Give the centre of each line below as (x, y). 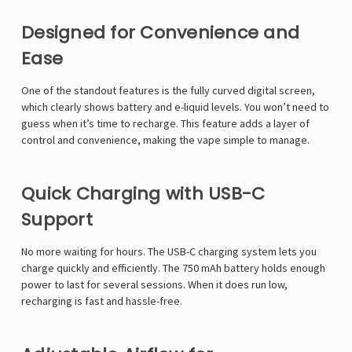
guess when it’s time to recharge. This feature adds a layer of (165, 124)
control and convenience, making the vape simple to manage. (165, 140)
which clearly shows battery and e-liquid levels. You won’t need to (175, 107)
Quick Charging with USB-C (143, 194)
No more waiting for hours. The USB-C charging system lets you (169, 252)
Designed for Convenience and (160, 33)
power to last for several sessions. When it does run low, (154, 285)
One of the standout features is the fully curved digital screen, (168, 91)
